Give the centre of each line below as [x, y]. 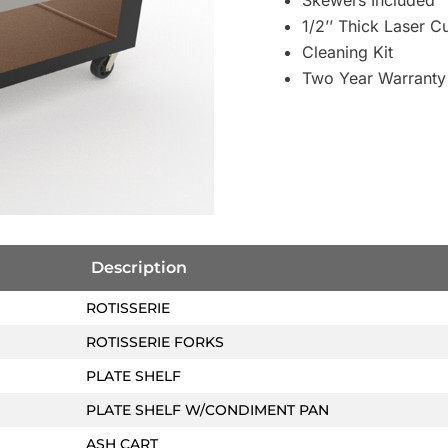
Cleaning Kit [347, 52]
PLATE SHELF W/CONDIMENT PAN [207, 409]
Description [139, 267]
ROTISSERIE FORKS [155, 341]
